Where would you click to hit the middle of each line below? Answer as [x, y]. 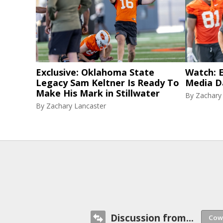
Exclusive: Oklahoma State [95, 72]
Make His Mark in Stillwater [98, 93]
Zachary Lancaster [76, 106]
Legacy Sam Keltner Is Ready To [108, 83]
